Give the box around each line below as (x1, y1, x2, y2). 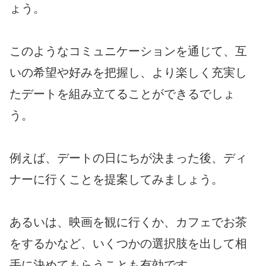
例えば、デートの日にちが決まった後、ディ (9, 151, 247, 165)
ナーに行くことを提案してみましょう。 (9, 173, 223, 186)
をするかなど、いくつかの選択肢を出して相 (9, 237, 247, 251)
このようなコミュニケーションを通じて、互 (9, 45, 247, 58)
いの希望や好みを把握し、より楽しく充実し (9, 66, 247, 80)
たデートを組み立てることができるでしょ (9, 87, 235, 101)
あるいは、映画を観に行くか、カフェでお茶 (9, 216, 247, 229)
